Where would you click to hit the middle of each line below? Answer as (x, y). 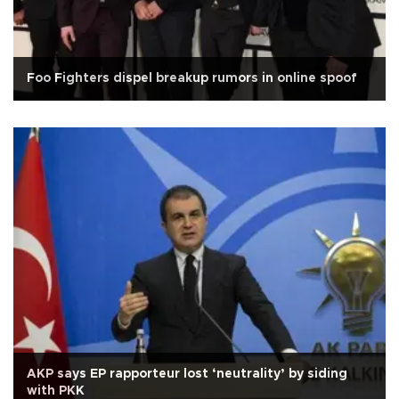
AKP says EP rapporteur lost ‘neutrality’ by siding (187, 374)
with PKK (56, 391)
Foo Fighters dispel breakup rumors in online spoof (192, 78)
